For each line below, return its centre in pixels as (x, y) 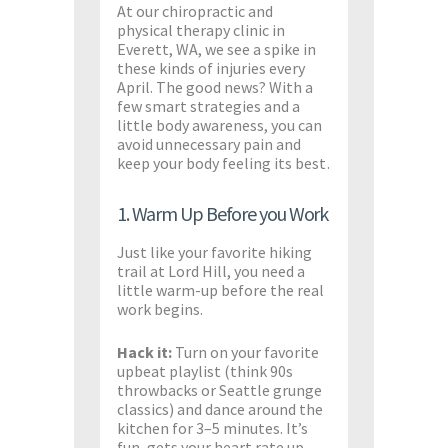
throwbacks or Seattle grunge (219, 389)
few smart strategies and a (208, 106)
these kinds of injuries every (211, 68)
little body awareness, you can (219, 125)
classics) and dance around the (220, 408)
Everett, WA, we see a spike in (216, 49)
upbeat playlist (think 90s (205, 370)
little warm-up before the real (220, 290)
